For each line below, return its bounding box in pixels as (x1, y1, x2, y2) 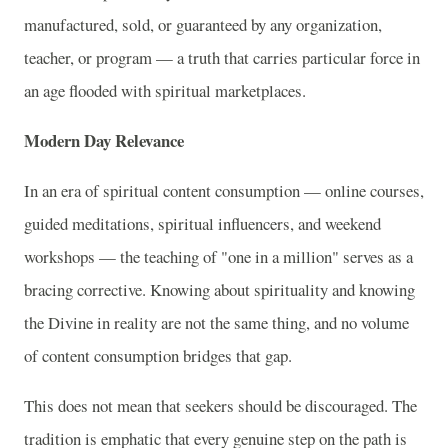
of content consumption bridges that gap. (24, 343, 292, 367)
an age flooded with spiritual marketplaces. (24, 79, 306, 103)
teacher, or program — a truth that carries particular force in (24, 46, 420, 70)
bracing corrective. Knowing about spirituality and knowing (24, 277, 415, 301)
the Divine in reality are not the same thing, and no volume (24, 310, 409, 334)
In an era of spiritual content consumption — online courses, (24, 178, 424, 202)
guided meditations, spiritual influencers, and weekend (24, 211, 381, 235)
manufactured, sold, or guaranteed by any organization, (24, 13, 382, 37)
